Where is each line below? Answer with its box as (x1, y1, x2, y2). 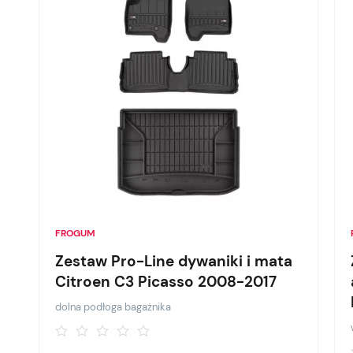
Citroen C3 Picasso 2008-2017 (55, 272, 277, 292)
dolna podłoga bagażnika (55, 300, 172, 314)
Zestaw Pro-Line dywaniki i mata (55, 251, 293, 271)
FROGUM (55, 227, 96, 240)
